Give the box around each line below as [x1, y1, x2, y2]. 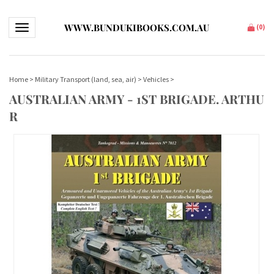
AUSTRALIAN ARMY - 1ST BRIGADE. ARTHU [9, 91, 264, 107]
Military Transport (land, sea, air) [35, 75, 136, 84]
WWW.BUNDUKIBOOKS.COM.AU [64, 21, 210, 34]
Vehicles [143, 75, 169, 84]
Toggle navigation [21, 23, 70, 31]
